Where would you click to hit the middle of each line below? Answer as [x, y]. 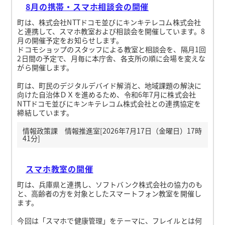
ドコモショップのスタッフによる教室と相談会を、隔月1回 [112, 49]
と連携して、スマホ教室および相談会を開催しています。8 [111, 31]
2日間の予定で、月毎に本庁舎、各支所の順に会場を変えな [111, 58]
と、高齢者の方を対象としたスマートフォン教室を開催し [109, 193]
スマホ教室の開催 [60, 168]
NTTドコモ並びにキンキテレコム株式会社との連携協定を [109, 103]
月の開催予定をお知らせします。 [70, 40]
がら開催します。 [45, 67]
